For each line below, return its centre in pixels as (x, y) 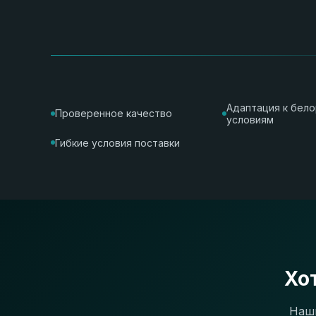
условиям (250, 119)
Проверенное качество (114, 114)
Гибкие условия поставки (117, 142)
